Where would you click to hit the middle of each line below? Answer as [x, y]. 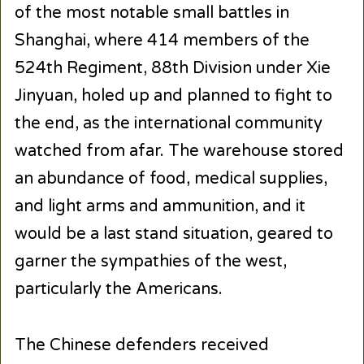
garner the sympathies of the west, [150, 262]
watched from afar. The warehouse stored [179, 152]
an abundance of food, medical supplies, [171, 179]
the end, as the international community [168, 124]
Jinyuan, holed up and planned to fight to [173, 96]
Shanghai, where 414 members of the [162, 41]
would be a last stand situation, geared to [173, 234]
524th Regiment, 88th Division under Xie [172, 69]
